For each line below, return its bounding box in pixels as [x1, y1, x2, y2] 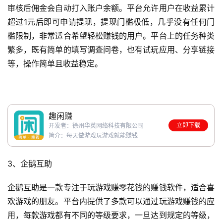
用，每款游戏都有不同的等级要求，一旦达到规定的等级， [7, 210, 215, 221]
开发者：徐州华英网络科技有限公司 [49, 122, 144, 130]
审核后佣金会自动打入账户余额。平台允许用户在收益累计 [7, 3, 215, 13]
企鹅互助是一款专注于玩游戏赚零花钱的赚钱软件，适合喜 [7, 182, 215, 193]
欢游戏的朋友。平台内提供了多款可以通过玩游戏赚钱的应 [7, 196, 215, 207]
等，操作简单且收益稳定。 [7, 58, 103, 69]
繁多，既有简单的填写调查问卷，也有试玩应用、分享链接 [7, 45, 215, 55]
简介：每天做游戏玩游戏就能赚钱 [49, 132, 138, 140]
